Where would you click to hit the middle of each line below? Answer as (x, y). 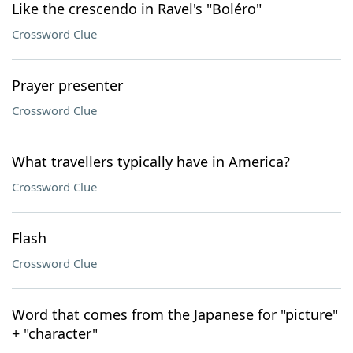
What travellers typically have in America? (151, 162)
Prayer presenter (67, 85)
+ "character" (55, 333)
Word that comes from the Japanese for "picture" (175, 314)
